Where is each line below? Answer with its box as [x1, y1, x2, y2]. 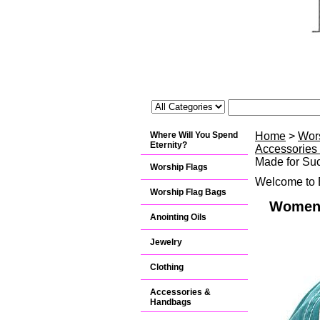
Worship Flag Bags [150, 187, 226, 197]
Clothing [150, 262, 184, 272]
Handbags [150, 297, 191, 307]
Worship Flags [150, 162, 208, 172]
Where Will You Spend [150, 130, 238, 140]
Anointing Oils [150, 212, 206, 222]
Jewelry [150, 237, 182, 247]
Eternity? [150, 140, 187, 150]
